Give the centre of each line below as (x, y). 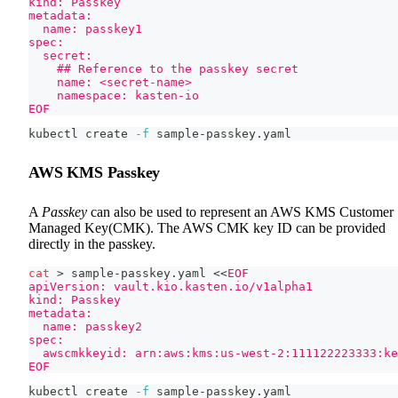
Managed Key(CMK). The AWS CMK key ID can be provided (207, 227)
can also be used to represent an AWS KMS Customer (240, 211)
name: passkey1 (85, 28)
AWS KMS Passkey (95, 172)
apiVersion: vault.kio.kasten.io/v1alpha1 (171, 286)
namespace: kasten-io (114, 95)
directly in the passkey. (92, 243)
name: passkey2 (85, 326)
